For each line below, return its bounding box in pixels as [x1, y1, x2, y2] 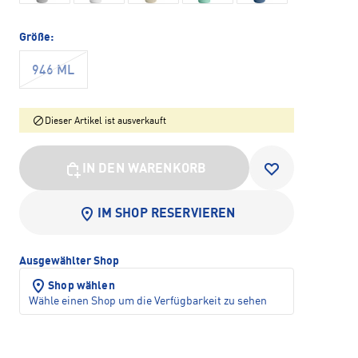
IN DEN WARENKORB [82, 162, 207, 176]
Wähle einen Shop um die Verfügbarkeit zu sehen [29, 295, 267, 307]
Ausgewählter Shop [19, 255, 119, 267]
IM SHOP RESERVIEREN [97, 207, 236, 221]
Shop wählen [48, 280, 115, 292]
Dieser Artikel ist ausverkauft [45, 116, 167, 126]
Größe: [19, 31, 54, 43]
